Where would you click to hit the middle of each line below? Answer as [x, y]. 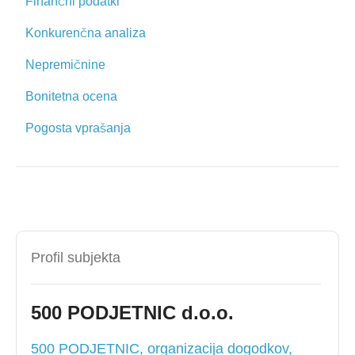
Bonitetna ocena [71, 96]
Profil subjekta [76, 258]
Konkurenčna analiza [86, 33]
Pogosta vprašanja [78, 128]
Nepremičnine [65, 65]
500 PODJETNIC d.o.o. [132, 313]
